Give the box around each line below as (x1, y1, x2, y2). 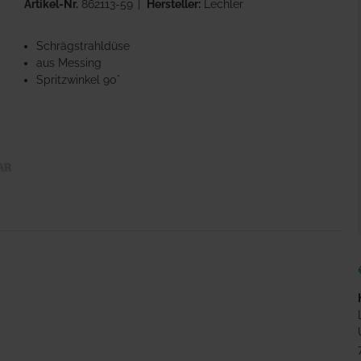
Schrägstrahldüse (36, 39, 131, 52)
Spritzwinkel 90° (36, 73, 121, 86)
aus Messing (36, 56, 102, 69)
